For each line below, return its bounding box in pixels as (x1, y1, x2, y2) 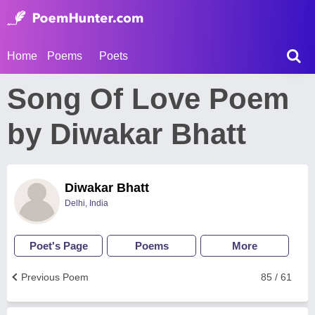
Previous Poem (21, 271, 89, 283)
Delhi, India (65, 198, 108, 208)
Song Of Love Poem (7, 82, 289, 115)
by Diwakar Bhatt (7, 117, 246, 150)
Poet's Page (29, 240, 88, 252)
